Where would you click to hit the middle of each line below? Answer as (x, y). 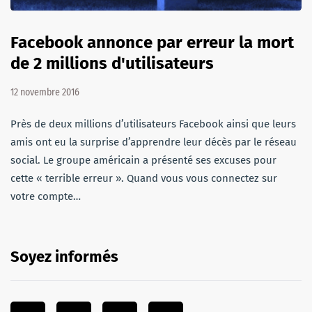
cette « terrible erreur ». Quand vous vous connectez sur (144, 178)
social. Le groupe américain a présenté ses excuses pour (143, 160)
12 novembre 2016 (45, 92)
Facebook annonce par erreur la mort (152, 42)
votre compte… (46, 196)
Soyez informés (64, 256)
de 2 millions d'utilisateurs (112, 63)
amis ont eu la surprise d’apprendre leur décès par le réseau (154, 142)
